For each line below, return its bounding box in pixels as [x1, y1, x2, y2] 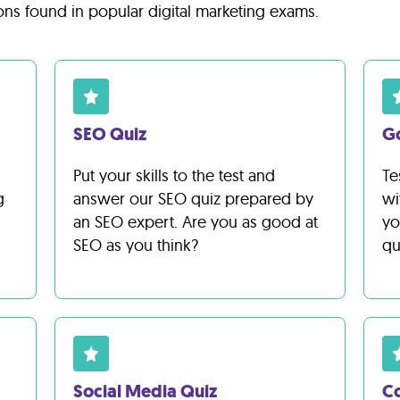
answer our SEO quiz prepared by [72, 188, 313, 209]
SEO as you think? [72, 235, 198, 255]
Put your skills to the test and [72, 165, 275, 186]
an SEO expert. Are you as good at [72, 212, 318, 232]
